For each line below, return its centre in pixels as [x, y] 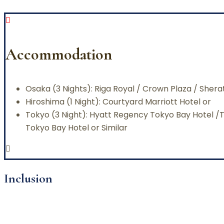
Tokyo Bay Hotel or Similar [76, 127]
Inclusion [28, 178]
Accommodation [59, 54]
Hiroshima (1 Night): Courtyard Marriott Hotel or [118, 101]
